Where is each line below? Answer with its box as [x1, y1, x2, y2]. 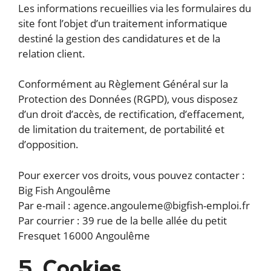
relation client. [18, 46, 85, 60]
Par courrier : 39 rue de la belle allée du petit [18, 213, 227, 227]
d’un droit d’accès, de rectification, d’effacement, [18, 107, 244, 122]
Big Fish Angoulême [18, 183, 111, 197]
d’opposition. [18, 137, 79, 152]
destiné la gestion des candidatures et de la [18, 31, 220, 45]
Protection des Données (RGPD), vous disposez [18, 92, 238, 106]
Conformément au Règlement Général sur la [18, 77, 228, 91]
